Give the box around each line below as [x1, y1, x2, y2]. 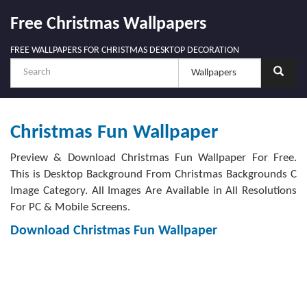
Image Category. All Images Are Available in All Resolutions [10, 185, 297, 197]
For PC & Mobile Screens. [10, 201, 130, 213]
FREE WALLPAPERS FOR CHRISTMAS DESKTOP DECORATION [10, 45, 239, 56]
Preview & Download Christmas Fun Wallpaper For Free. [10, 152, 297, 164]
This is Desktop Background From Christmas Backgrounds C [10, 169, 297, 180]
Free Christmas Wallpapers [10, 15, 206, 34]
